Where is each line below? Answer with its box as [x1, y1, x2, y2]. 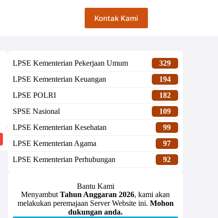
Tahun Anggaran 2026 [60, 190, 134, 199]
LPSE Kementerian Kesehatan [13, 123, 107, 131]
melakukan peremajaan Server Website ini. [17, 199, 150, 207]
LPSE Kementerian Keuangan [13, 75, 106, 83]
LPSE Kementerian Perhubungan [13, 155, 115, 163]
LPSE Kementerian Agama [13, 139, 96, 147]
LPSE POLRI [13, 91, 56, 99]
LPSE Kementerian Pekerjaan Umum [13, 59, 128, 67]
